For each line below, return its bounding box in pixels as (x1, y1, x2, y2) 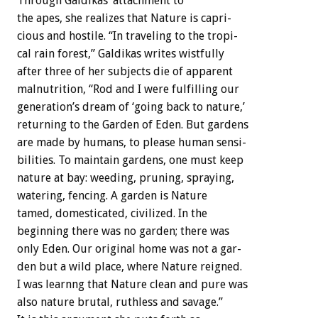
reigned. (200, 260, 242, 274)
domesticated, (55, 207, 128, 221)
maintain (74, 153, 119, 168)
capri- (201, 11, 231, 26)
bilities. (17, 153, 55, 168)
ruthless (116, 295, 158, 309)
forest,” (57, 47, 95, 61)
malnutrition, (17, 82, 86, 97)
